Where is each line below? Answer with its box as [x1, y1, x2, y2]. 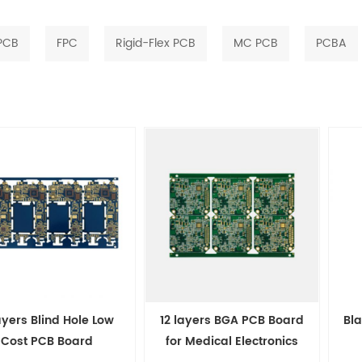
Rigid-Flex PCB [115, 34, 196, 53]
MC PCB [233, 34, 278, 53]
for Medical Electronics [166, 332, 298, 351]
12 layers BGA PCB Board [160, 311, 304, 330]
